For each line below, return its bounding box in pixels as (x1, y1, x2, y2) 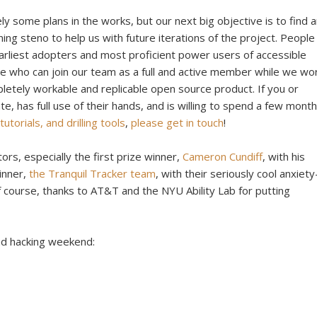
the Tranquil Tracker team (29, 166, 156, 180)
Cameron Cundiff (183, 149, 263, 163)
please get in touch (131, 115, 224, 129)
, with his (263, 149, 305, 163)
